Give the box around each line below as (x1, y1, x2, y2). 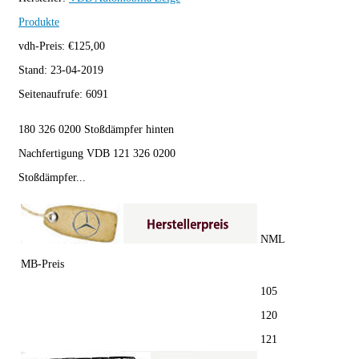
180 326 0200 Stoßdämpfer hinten (18, 123, 174, 136)
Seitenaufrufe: (18, 88, 86, 101)
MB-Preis (21, 258, 64, 271)
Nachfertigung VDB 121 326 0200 (18, 147, 175, 160)
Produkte (18, 16, 59, 29)
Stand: (18, 64, 50, 77)
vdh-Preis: (18, 40, 68, 53)
